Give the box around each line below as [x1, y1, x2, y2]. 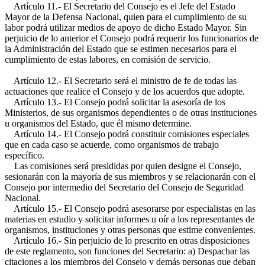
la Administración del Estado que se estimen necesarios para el [5, 44, 237, 54]
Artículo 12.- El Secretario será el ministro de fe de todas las [5, 76, 237, 86]
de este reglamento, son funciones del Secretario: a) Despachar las [5, 246, 250, 256]
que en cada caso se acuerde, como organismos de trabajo [5, 140, 219, 150]
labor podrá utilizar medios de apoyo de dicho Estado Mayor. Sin [5, 22, 247, 33]
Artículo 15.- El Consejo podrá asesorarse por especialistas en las [5, 203, 256, 214]
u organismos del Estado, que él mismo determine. [5, 118, 192, 128]
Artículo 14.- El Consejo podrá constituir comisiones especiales [5, 129, 249, 139]
